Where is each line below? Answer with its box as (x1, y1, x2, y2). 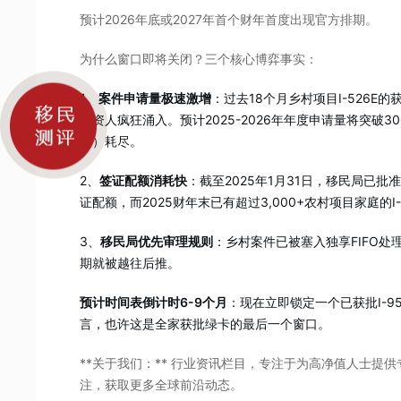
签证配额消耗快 (99, 173, 187, 189)
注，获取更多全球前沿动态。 (80, 377, 243, 393)
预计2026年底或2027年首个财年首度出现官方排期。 (80, 12, 378, 28)
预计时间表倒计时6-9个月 (80, 294, 227, 311)
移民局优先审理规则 (100, 234, 213, 250)
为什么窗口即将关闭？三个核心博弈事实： (80, 51, 318, 67)
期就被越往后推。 (80, 255, 180, 271)
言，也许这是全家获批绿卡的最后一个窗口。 (80, 316, 330, 332)
